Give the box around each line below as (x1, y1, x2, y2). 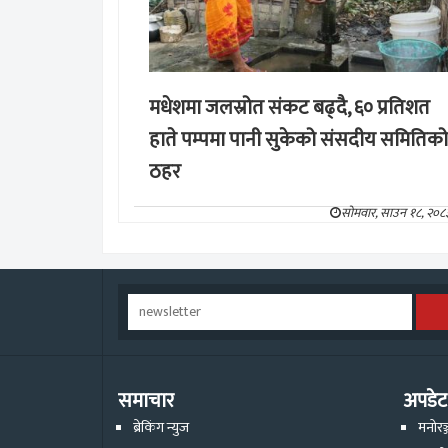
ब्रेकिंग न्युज (133, 414, 189, 440)
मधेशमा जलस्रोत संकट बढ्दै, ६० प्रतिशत (149, 90, 430, 125)
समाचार (118, 384, 174, 417)
